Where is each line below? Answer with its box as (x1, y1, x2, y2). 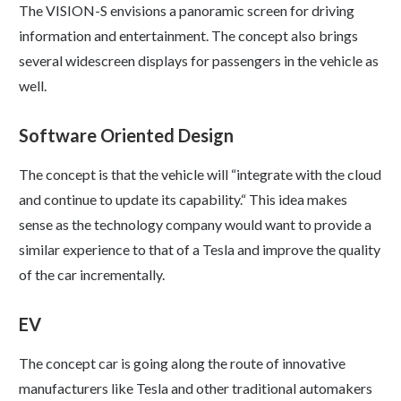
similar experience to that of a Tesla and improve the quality (19, 241, 380, 259)
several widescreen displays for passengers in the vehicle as (19, 52, 379, 70)
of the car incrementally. (19, 266, 165, 284)
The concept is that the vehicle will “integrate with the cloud (19, 166, 381, 183)
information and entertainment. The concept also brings (19, 27, 358, 45)
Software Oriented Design (19, 124, 234, 147)
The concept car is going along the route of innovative (19, 354, 346, 372)
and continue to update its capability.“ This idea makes (19, 191, 347, 209)
